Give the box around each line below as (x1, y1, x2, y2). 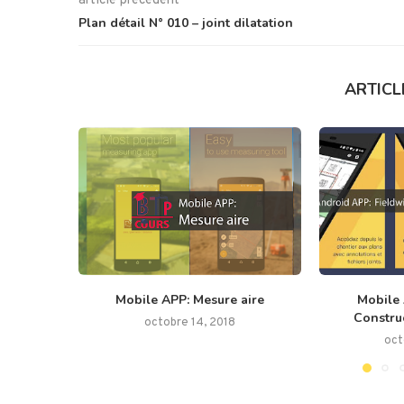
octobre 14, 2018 (143, 316, 235, 331)
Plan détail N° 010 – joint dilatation (78, 14, 293, 32)
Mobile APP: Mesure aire (115, 291, 264, 309)
